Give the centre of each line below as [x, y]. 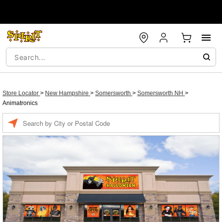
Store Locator [21, 93]
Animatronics [20, 103]
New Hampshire [68, 93]
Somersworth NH [161, 93]
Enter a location [43, 118]
